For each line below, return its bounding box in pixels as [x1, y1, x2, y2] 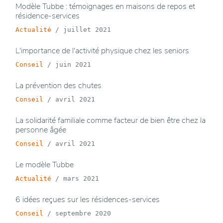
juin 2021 [55, 61, 91, 69]
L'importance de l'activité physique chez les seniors [15, 45, 189, 57]
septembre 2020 [55, 210, 111, 218]
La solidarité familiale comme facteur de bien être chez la [15, 115, 206, 126]
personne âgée [15, 124, 66, 136]
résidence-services [15, 10, 80, 22]
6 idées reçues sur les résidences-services [15, 194, 160, 206]
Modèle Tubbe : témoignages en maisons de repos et [15, 1, 195, 12]
